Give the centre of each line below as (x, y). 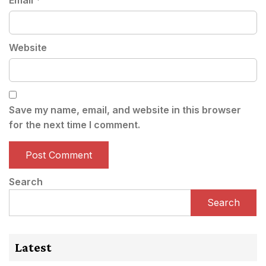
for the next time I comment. (75, 125)
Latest (33, 247)
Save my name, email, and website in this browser (125, 110)
